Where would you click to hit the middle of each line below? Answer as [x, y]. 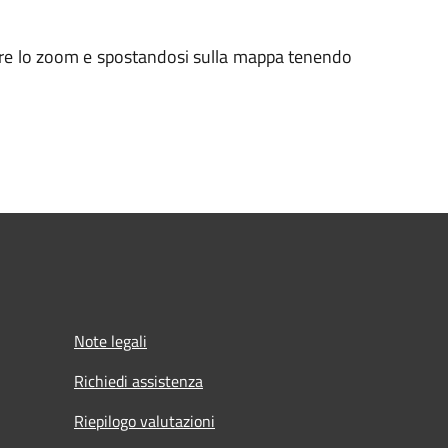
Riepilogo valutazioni [144, 421]
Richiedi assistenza [138, 381]
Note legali [110, 341]
